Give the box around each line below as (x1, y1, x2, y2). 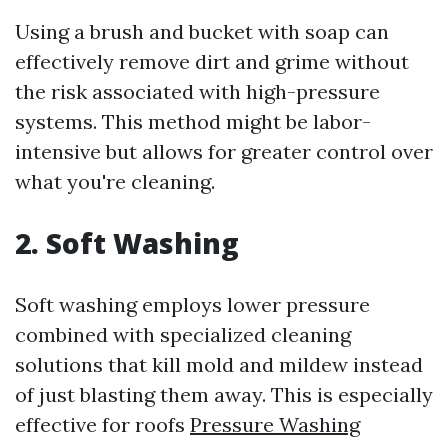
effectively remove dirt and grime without (15, 49, 409, 74)
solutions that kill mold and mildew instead (15, 352, 423, 377)
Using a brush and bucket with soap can (15, 19, 389, 44)
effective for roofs (15, 412, 190, 437)
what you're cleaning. (15, 169, 215, 194)
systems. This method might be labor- (15, 109, 371, 134)
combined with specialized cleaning (15, 322, 351, 347)
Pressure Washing (190, 412, 360, 437)
